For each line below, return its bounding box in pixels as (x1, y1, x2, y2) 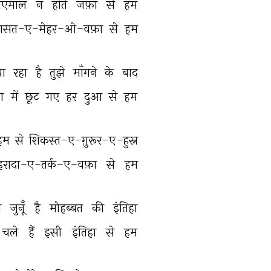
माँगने (73, 65, 100, 80)
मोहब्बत (49, 200, 86, 215)
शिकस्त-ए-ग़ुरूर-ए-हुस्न (28, 132, 141, 148)
